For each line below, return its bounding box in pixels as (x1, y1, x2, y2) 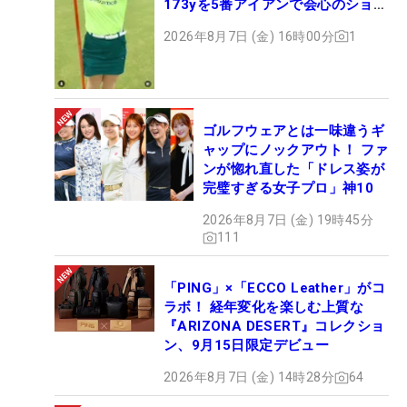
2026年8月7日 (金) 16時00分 (164, 28, 334, 44)
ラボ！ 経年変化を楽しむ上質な (164, 299, 363, 316)
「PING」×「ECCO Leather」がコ (164, 280, 386, 297)
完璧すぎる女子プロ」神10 (203, 180, 374, 197)
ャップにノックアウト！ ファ (203, 142, 389, 159)
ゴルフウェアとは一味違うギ (203, 123, 385, 140)
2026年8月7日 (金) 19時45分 (203, 213, 373, 228)
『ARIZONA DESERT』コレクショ (164, 318, 385, 335)
